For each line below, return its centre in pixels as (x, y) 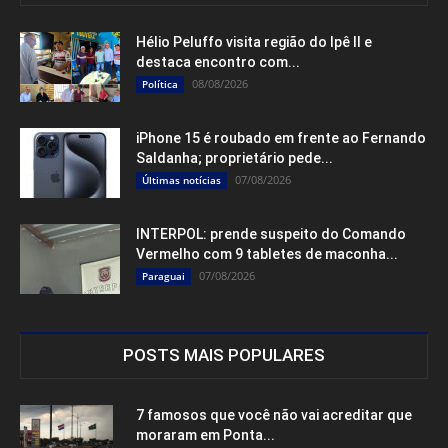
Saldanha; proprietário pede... (234, 158)
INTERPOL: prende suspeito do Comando (271, 234)
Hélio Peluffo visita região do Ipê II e (254, 42)
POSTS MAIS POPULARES (224, 355)
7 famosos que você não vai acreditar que (274, 415)
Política (160, 84)
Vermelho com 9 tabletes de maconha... (267, 254)
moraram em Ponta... (205, 435)
